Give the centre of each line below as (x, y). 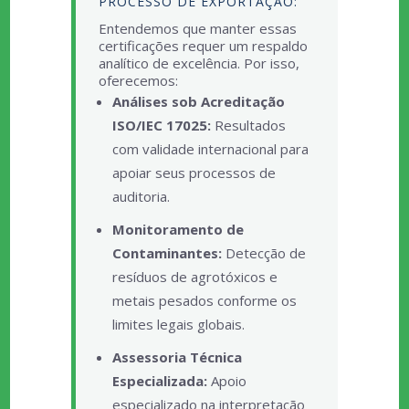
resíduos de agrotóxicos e (194, 277)
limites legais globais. (178, 324)
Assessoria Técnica (177, 357)
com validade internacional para (210, 149)
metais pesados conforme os (204, 300)
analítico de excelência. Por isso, (199, 63)
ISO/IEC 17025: (161, 125)
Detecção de (263, 253)
